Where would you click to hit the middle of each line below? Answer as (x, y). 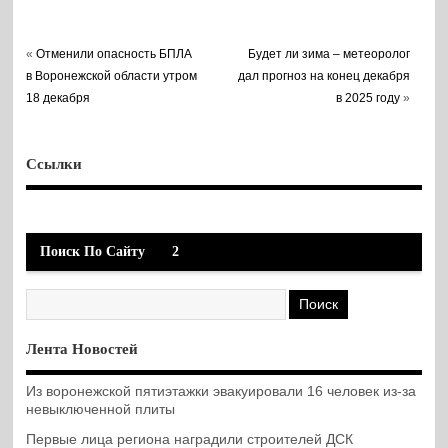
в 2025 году (368, 97)
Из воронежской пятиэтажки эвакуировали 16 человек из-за (221, 392)
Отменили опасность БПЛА (114, 53)
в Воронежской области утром (112, 75)
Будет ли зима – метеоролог (329, 53)
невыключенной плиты (101, 410)
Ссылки (54, 163)
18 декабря (58, 97)
